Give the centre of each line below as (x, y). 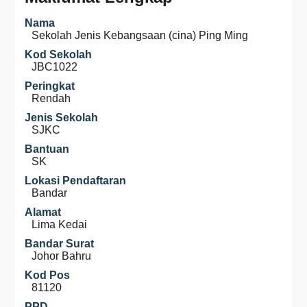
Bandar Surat (59, 244)
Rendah (51, 98)
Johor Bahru (61, 256)
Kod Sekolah (58, 54)
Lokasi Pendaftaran (75, 181)
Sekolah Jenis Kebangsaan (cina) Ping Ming (140, 35)
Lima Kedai (59, 224)
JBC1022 (54, 67)
